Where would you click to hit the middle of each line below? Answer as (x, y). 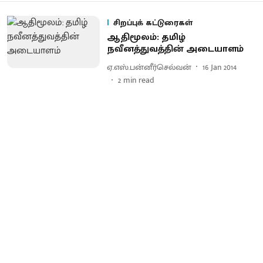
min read (139, 80)
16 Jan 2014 (219, 67)
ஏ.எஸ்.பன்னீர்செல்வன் (149, 67)
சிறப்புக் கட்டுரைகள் (153, 23)
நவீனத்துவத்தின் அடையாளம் (175, 49)
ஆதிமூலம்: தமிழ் (146, 37)
